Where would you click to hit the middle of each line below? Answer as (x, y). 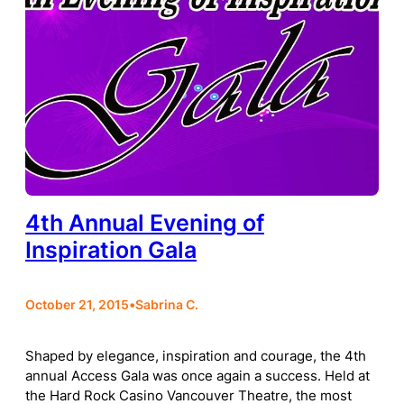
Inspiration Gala (111, 249)
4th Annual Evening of (145, 222)
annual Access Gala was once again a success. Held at (197, 376)
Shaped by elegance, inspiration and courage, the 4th (196, 357)
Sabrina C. (167, 305)
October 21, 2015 (77, 305)
